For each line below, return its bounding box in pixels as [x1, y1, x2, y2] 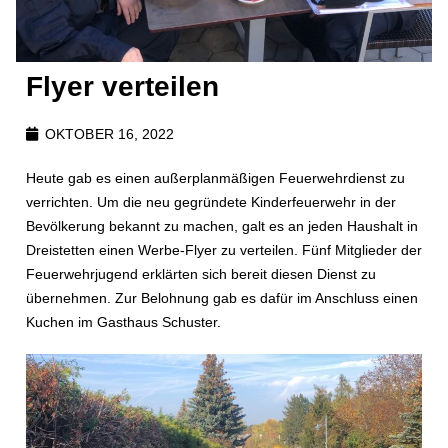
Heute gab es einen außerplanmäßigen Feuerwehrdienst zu [26, 170, 405, 186]
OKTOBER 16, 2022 [45, 126, 175, 142]
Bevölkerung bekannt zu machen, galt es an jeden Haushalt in [26, 218, 418, 234]
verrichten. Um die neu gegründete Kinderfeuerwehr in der [26, 194, 396, 210]
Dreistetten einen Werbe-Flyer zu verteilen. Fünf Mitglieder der [26, 242, 422, 258]
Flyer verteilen [26, 71, 219, 102]
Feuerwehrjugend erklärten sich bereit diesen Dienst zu [26, 266, 376, 282]
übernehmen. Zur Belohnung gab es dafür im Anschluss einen [26, 290, 418, 306]
